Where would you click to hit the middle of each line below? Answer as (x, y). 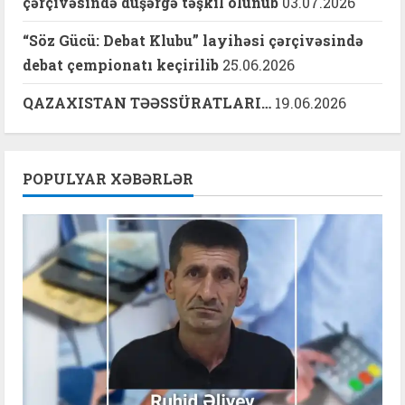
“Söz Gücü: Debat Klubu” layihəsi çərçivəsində (193, 41)
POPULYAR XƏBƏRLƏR (108, 179)
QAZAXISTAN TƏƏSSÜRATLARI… (147, 103)
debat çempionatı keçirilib (121, 65)
